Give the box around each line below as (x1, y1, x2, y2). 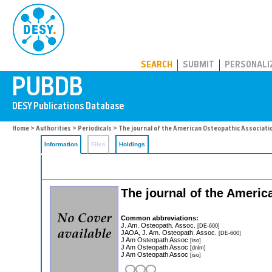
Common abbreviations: (121, 214, 199, 222)
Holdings (119, 141, 145, 148)
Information (44, 141, 78, 148)
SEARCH (141, 61, 172, 70)
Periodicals (78, 126, 112, 132)
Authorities (36, 126, 71, 132)
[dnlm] (190, 243, 206, 251)
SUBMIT (183, 61, 214, 70)
